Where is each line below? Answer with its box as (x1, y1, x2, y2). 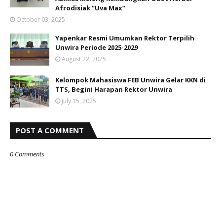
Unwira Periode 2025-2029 (55, 43, 138, 52)
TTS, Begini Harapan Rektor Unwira (55, 85, 172, 94)
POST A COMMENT (16, 125, 84, 136)
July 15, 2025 (62, 97, 96, 106)
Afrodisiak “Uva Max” (55, 3, 125, 13)
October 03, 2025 (16, 15, 65, 24)
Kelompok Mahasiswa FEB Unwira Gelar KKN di (55, 75, 206, 85)
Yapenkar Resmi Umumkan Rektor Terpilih (55, 34, 194, 43)
